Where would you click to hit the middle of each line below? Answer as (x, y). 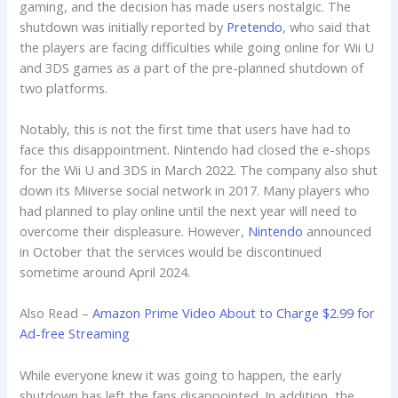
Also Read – (56, 313)
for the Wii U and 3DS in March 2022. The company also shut (199, 170)
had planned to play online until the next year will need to (189, 211)
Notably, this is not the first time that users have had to (186, 129)
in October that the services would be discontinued (171, 251)
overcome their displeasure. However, (134, 231)
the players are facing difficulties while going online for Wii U (197, 47)
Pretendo (255, 26)
